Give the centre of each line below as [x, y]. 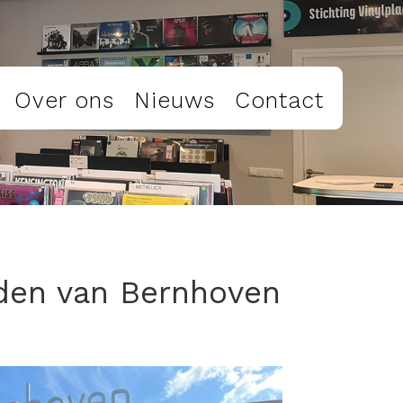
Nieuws [175, 100]
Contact [280, 100]
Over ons [65, 100]
